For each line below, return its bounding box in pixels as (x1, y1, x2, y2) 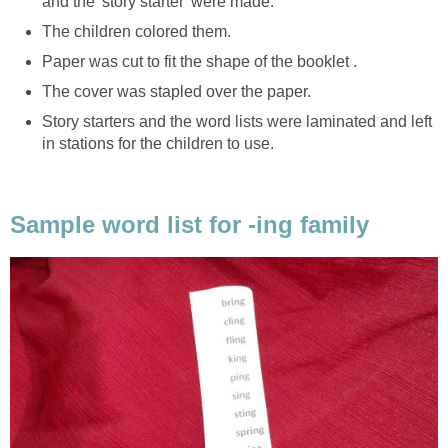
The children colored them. (42, 22, 231, 40)
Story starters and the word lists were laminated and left (42, 112, 432, 130)
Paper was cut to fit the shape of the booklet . (42, 52, 357, 70)
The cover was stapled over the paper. (42, 82, 311, 100)
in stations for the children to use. (42, 134, 274, 152)
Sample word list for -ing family (10, 211, 369, 239)
